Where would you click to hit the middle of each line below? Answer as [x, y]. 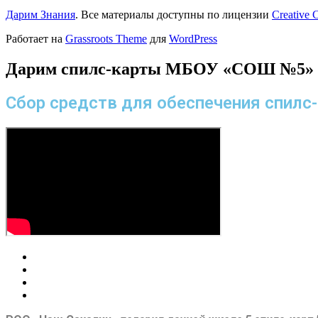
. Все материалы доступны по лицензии [174, 15]
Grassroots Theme [106, 39]
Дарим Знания [40, 15]
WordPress [193, 39]
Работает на [35, 39]
